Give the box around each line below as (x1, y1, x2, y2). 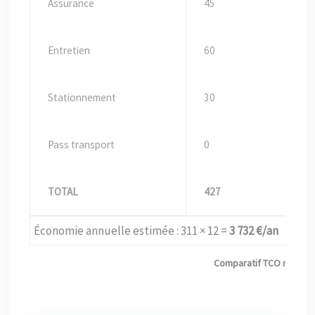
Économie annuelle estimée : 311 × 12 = (34, 222, 229, 238)
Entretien (48, 43, 90, 57)
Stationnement (48, 90, 116, 104)
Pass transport (48, 137, 115, 151)
